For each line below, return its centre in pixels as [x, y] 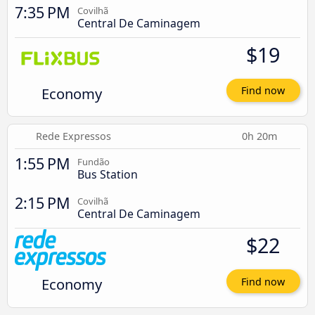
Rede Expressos [74, 136]
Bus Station [108, 175]
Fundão [94, 162]
